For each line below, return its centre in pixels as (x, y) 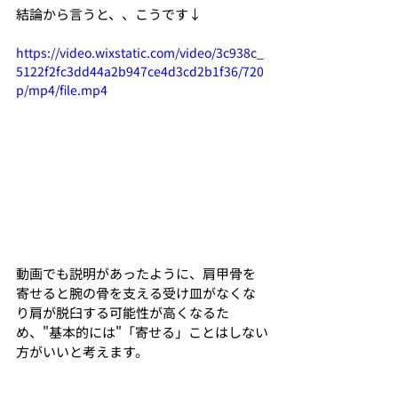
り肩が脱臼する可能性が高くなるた (123, 312)
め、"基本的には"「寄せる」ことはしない (142, 331)
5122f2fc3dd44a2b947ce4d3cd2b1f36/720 (140, 71)
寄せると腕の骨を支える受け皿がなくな (136, 292)
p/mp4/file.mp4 (62, 90)
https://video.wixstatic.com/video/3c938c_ (140, 52)
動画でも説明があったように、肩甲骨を (136, 273)
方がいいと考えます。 (82, 351)
